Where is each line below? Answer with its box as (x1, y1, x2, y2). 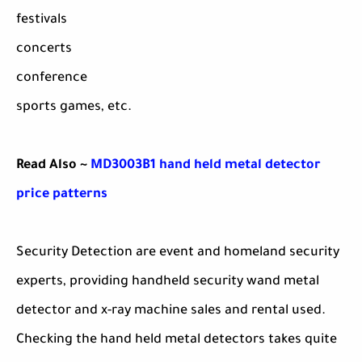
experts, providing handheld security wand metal (16, 275, 319, 290)
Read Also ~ (16, 158, 90, 174)
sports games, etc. (16, 100, 132, 116)
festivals (16, 13, 67, 28)
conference (16, 71, 87, 86)
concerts (16, 42, 72, 57)
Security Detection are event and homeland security (16, 246, 339, 261)
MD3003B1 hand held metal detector (90, 158, 321, 174)
